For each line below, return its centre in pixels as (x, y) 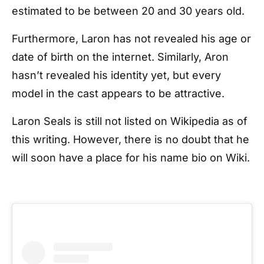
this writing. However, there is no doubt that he (131, 140)
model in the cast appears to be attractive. (118, 94)
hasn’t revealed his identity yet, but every (116, 75)
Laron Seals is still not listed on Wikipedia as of (130, 121)
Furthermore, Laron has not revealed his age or (131, 39)
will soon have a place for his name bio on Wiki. (131, 158)
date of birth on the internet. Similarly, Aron (120, 57)
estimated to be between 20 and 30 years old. (128, 11)
